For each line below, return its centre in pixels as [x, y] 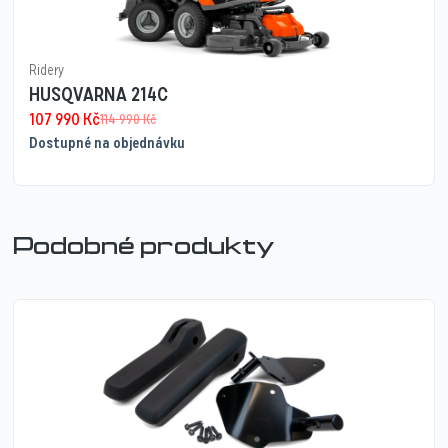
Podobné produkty [144, 248]
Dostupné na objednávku [107, 143]
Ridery [47, 70]
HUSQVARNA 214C [99, 95]
